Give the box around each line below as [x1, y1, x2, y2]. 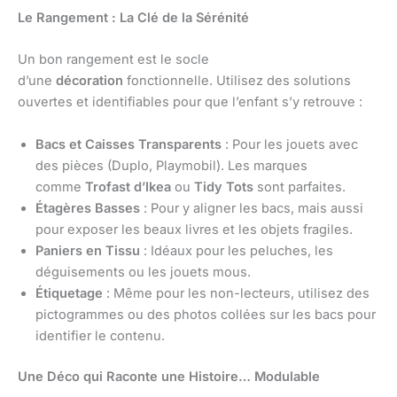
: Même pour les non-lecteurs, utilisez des [103, 284, 370, 301]
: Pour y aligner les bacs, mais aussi [140, 199, 363, 216]
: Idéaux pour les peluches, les [140, 242, 333, 259]
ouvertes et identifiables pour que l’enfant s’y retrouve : [18, 94, 362, 111]
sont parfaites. [253, 178, 346, 195]
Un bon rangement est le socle [18, 51, 209, 68]
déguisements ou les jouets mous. [35, 263, 251, 280]
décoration [56, 73, 123, 90]
